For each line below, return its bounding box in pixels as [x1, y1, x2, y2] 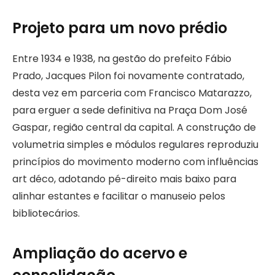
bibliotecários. [12, 206, 80, 221]
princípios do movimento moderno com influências [12, 155, 258, 169]
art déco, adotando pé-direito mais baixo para [12, 172, 236, 187]
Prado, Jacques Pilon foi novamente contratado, [12, 69, 244, 83]
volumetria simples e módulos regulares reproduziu [12, 137, 258, 152]
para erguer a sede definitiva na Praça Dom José [12, 103, 247, 118]
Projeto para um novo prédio [12, 18, 227, 39]
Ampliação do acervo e [12, 242, 187, 263]
